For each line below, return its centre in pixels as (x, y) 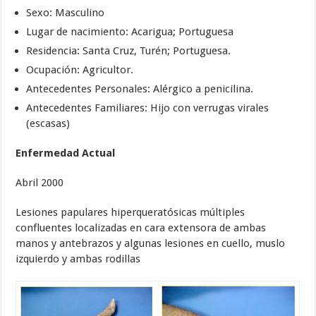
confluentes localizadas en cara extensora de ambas (141, 228)
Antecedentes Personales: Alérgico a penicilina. (140, 89)
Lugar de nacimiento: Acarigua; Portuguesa (130, 32)
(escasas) (48, 124)
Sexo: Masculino (66, 13)
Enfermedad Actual (66, 153)
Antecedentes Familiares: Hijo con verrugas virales (148, 108)
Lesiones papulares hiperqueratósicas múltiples (130, 213)
